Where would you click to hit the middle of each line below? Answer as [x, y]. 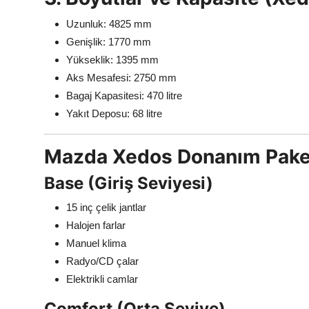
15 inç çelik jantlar [106, 208]
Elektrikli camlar [102, 279]
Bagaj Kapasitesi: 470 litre [124, 96]
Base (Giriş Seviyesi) [129, 183]
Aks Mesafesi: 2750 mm [121, 78]
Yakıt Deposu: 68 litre [114, 114]
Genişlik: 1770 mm [109, 42]
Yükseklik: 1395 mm [112, 60]
